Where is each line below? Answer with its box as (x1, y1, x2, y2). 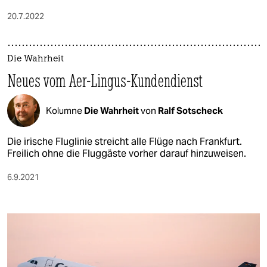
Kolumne (46, 104, 84, 116)
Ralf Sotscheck (158, 104, 223, 116)
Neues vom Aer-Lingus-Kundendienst (7, 70, 203, 92)
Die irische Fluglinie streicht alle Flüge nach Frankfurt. (7, 135, 242, 148)
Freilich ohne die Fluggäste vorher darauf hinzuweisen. (7, 147, 246, 160)
